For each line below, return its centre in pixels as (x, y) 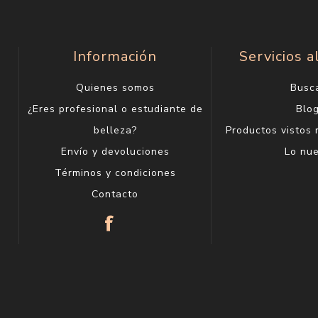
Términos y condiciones (115, 173)
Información (115, 57)
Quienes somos (115, 88)
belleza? (115, 131)
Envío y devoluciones (115, 152)
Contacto (115, 194)
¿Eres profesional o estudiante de (115, 109)
